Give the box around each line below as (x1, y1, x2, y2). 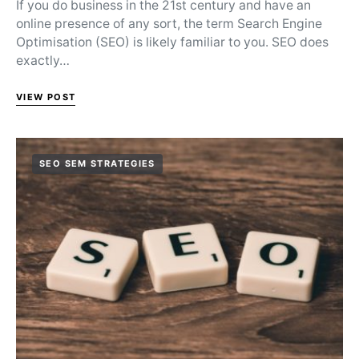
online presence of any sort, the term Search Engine (16, 15, 322, 31)
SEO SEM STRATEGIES (39, 158, 155, 170)
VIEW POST (16, 91, 76, 103)
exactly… (16, 52, 70, 68)
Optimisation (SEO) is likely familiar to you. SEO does (16, 34, 329, 50)
